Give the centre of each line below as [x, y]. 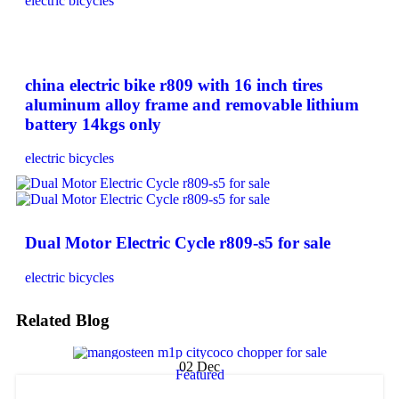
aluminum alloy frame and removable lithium [192, 104]
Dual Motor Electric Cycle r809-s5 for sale [178, 243]
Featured [199, 374]
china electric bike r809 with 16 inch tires [174, 85]
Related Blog [63, 320]
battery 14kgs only [93, 124]
